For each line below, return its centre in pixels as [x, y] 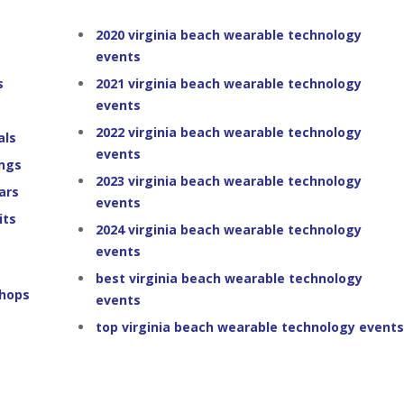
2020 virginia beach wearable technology [228, 35]
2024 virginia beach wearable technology [228, 230]
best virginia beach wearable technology [229, 278]
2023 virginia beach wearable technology [228, 181]
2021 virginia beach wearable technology [228, 83]
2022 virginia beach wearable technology [228, 132]
